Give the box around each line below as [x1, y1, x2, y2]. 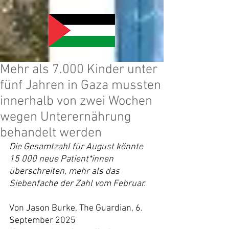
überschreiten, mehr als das [9, 166, 122, 177]
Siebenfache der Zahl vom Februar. [9, 178, 146, 189]
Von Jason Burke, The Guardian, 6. [9, 203, 145, 214]
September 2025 [9, 215, 76, 226]
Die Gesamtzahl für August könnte [9, 142, 145, 152]
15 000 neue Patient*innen [9, 154, 116, 165]
